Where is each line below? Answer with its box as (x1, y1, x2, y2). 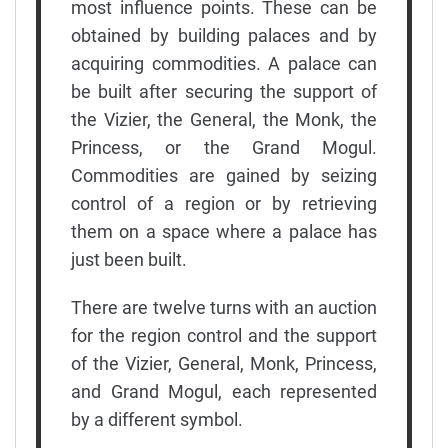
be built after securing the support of (71, 80, 377, 102)
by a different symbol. (71, 408, 243, 430)
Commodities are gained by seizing (71, 164, 377, 186)
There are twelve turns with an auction (71, 296, 377, 318)
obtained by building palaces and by (71, 24, 377, 46)
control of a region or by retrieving (71, 192, 377, 214)
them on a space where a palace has (71, 220, 377, 242)
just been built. (71, 248, 187, 270)
